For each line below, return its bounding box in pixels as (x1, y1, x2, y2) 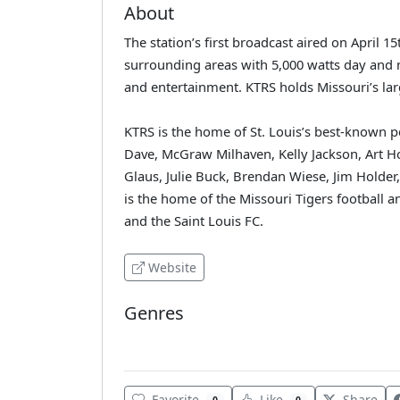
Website (148, 258, 196, 276)
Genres (124, 300, 184, 325)
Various (130, 332, 171, 348)
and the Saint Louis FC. (124, 211, 263, 229)
